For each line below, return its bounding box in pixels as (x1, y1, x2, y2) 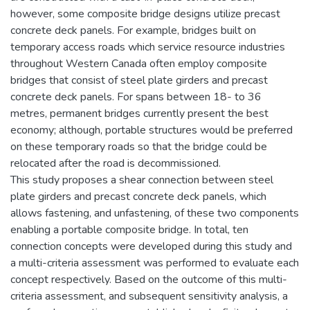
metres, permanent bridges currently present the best (10, 105, 268, 121)
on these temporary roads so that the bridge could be (10, 138, 267, 154)
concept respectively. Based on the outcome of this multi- (10, 271, 287, 287)
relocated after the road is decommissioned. (10, 155, 221, 171)
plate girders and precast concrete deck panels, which (10, 188, 266, 204)
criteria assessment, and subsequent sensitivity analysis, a (10, 288, 288, 304)
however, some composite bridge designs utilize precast (10, 6, 280, 21)
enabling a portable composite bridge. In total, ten (10, 221, 248, 237)
